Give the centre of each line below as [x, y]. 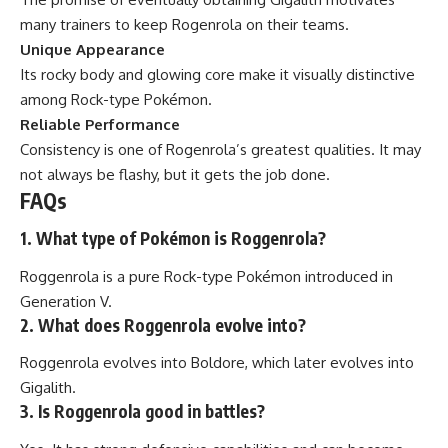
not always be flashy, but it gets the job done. [175, 174]
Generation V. [66, 301]
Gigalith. [48, 388]
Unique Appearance [92, 49]
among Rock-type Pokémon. [116, 99]
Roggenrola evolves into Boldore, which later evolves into [217, 363]
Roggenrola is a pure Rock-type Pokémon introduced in [206, 276]
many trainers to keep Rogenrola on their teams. [184, 24]
